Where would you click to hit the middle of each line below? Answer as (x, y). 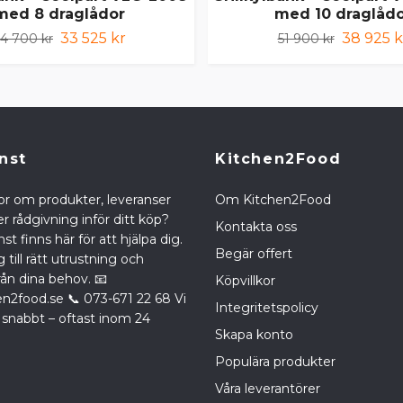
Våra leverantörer (268, 389)
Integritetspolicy (267, 308)
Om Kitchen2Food (273, 200)
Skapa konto (254, 335)
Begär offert (254, 254)
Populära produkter (275, 362)
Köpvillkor (245, 281)
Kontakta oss (256, 227)
